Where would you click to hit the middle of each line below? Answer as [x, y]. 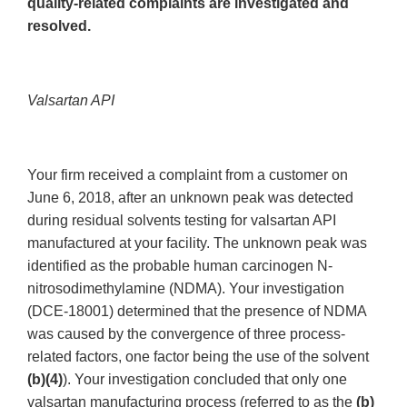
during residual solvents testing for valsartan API [182, 221]
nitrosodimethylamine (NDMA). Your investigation [186, 289]
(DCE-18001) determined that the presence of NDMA [197, 312]
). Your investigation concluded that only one [205, 380]
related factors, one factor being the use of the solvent [198, 357]
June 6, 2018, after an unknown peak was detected [190, 198]
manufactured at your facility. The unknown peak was [197, 243]
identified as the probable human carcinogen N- [180, 266]
